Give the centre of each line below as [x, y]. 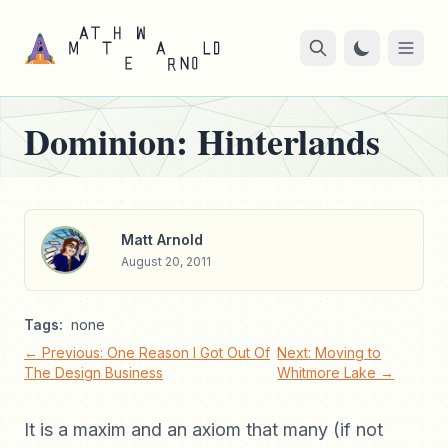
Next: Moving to [329, 352]
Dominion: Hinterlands [202, 141]
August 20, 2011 [166, 261]
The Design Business [93, 372]
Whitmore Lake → [336, 372]
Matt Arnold [162, 239]
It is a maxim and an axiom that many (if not [203, 429]
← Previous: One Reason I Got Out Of [147, 352]
